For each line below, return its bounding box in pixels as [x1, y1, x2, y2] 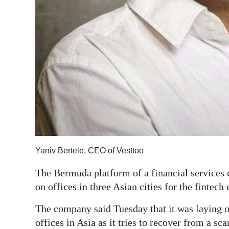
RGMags [16, 48, 48, 59]
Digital [16, 10, 41, 21]
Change [16, 99, 45, 110]
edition [16, 25, 43, 36]
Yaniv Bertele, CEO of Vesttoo [35, 146, 144, 155]
